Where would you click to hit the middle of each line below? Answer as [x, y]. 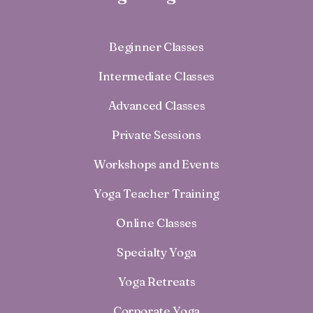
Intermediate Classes [156, 76]
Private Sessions [156, 134]
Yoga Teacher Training [156, 193]
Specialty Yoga [156, 252]
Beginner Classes [156, 46]
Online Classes [156, 223]
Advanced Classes [156, 105]
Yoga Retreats [156, 281]
